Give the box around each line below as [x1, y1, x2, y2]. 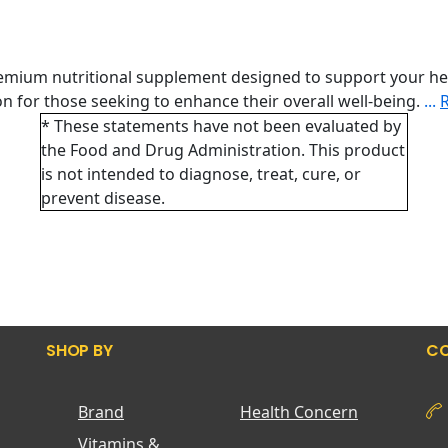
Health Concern [240, 401, 358, 423]
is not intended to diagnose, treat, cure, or [40, 163, 361, 185]
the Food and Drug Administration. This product [40, 139, 405, 161]
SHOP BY [46, 339, 113, 362]
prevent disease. [40, 187, 165, 209]
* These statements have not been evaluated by [40, 115, 401, 137]
